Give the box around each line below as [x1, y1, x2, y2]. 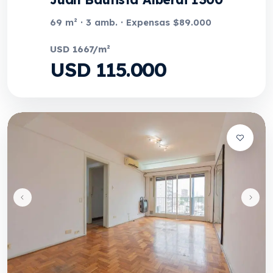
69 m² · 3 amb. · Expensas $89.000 [50, 16, 212, 28]
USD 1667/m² [50, 43, 110, 55]
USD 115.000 [50, 57, 166, 82]
